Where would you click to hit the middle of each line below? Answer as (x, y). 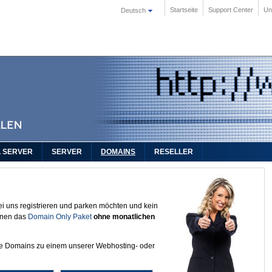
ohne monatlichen (124, 217)
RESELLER (174, 152)
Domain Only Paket (60, 217)
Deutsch (134, 10)
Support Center (231, 10)
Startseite (184, 10)
